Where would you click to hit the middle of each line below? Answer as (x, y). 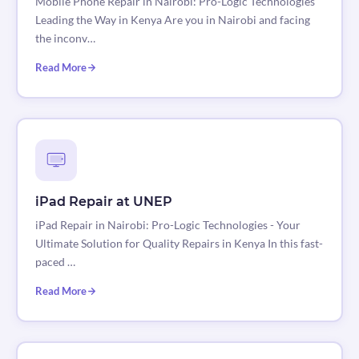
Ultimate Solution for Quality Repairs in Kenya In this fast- (179, 244)
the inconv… (65, 38)
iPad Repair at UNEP (103, 202)
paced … (55, 262)
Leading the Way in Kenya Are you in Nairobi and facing (172, 20)
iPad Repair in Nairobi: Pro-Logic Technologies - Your (167, 225)
